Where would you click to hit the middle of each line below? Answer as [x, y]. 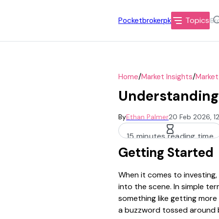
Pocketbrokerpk [145, 20]
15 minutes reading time [170, 136]
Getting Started [166, 153]
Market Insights [167, 77]
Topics [197, 20]
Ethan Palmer [147, 117]
